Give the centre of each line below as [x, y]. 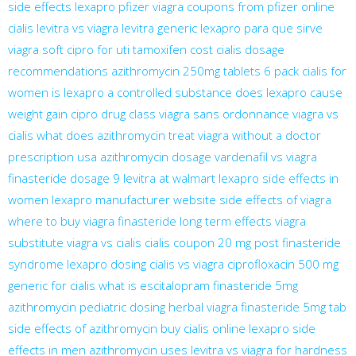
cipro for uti [98, 49]
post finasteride [298, 242]
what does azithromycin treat [116, 135]
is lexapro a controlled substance [142, 92]
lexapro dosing [106, 263]
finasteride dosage [59, 178]
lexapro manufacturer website [134, 199]
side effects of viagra [275, 199]
